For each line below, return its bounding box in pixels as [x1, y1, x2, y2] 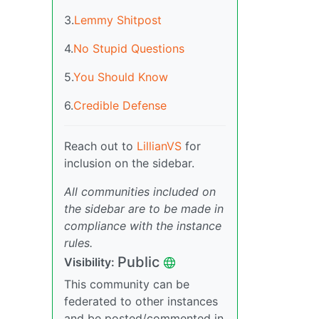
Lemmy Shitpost [74, 13, 162, 28]
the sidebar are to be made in [64, 202, 224, 216]
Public [117, 253, 159, 271]
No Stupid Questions [73, 41, 184, 56]
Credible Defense [73, 98, 167, 113]
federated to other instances [64, 294, 218, 309]
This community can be [64, 277, 189, 292]
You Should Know [73, 70, 168, 85]
